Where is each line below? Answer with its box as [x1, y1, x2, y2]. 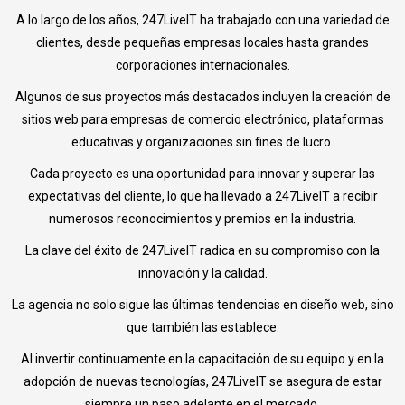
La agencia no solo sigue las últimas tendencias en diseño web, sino [11, 297, 394, 313]
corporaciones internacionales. [115, 58, 290, 73]
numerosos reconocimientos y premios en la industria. [49, 212, 356, 227]
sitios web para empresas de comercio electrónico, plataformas [21, 112, 384, 127]
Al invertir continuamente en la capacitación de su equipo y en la [21, 352, 384, 367]
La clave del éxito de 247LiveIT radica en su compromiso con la [25, 243, 380, 259]
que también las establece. [126, 320, 279, 335]
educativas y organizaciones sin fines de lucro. [71, 135, 334, 150]
